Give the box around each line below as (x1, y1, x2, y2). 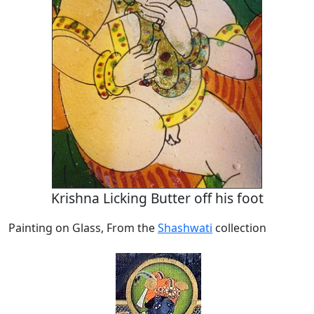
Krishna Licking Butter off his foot (50, 189, 264, 208)
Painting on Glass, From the (8, 220, 158, 236)
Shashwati (158, 220, 212, 236)
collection (212, 220, 266, 236)
